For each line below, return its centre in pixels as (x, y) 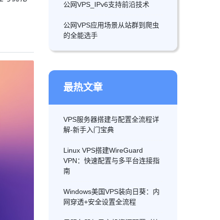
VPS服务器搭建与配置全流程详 (111, 119)
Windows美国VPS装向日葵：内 (111, 192)
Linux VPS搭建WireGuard (103, 150)
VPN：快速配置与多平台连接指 (111, 161)
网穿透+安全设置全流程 (99, 202)
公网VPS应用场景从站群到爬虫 (111, 25)
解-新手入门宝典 (88, 130)
